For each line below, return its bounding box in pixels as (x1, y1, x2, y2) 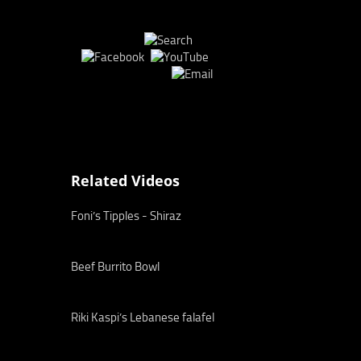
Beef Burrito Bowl (71, 259, 160, 274)
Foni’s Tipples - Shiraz (71, 209, 181, 223)
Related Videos (71, 171, 180, 190)
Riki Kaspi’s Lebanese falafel (71, 310, 214, 325)
